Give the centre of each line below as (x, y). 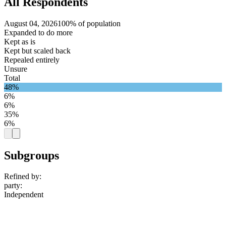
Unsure (16, 69)
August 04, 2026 (31, 23)
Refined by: (23, 177)
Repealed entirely (32, 60)
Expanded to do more (38, 32)
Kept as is (20, 41)
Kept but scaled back (37, 50)
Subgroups (32, 155)
